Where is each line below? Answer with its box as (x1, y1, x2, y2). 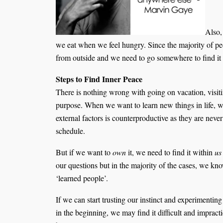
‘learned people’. (56, 172, 108, 183)
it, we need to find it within (126, 146, 215, 157)
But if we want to (56, 146, 112, 157)
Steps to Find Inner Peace (56, 73, 142, 85)
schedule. (56, 125, 85, 136)
